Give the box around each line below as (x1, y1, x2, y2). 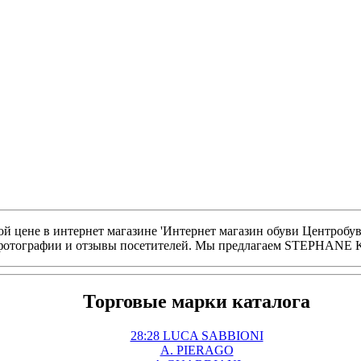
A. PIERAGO (160, 343, 234, 358)
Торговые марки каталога (83, 291, 310, 313)
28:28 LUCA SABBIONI (130, 329, 263, 343)
